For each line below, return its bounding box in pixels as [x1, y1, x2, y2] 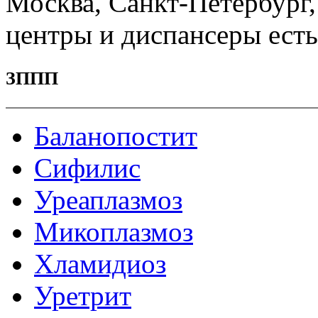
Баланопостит [34, 121, 197, 152]
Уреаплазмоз [34, 185, 182, 216]
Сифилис [34, 153, 141, 184]
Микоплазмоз [34, 216, 193, 248]
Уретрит [34, 280, 131, 312]
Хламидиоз [34, 248, 166, 280]
